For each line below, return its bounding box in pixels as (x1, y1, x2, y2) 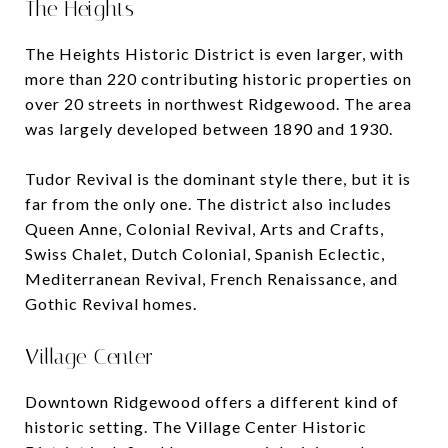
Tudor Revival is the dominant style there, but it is (25, 168, 411, 188)
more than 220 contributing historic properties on (25, 68, 412, 88)
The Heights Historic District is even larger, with (25, 43, 404, 63)
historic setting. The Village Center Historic (25, 416, 367, 436)
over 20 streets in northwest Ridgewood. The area (25, 93, 412, 113)
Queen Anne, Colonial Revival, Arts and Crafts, (25, 218, 384, 238)
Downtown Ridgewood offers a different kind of (25, 391, 399, 411)
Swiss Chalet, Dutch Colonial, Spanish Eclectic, (25, 243, 385, 263)
